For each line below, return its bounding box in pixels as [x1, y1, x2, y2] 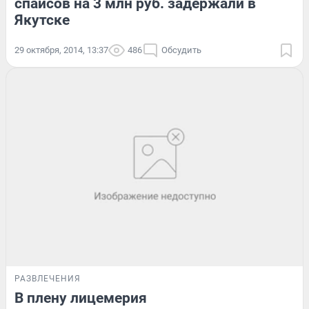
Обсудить [161, 45, 201, 56]
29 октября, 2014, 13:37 [14, 45, 108, 56]
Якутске [14, 12, 70, 29]
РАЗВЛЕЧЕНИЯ [14, 274, 81, 283]
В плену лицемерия [14, 290, 147, 306]
